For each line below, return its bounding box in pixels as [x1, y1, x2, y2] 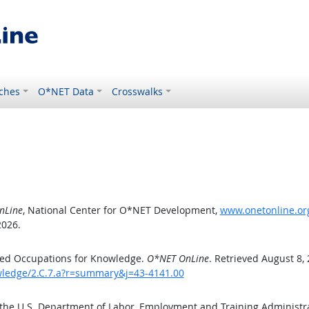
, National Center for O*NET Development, [22, 203, 220, 217]
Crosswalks [112, 85, 163, 98]
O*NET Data [38, 85, 94, 98]
